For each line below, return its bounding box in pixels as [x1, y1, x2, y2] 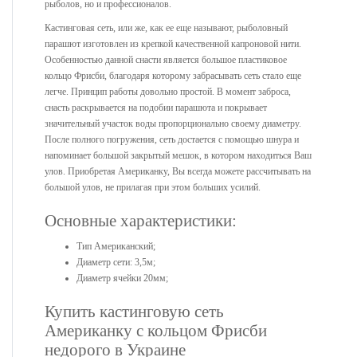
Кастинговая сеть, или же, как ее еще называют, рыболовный [45, 22, 288, 34]
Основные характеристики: [45, 211, 237, 231]
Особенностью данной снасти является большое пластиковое [45, 54, 287, 66]
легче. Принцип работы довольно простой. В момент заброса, [45, 86, 291, 98]
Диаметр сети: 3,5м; [76, 257, 155, 269]
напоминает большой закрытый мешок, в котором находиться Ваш [45, 150, 312, 162]
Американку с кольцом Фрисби [45, 321, 267, 341]
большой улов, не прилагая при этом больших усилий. [45, 182, 261, 194]
